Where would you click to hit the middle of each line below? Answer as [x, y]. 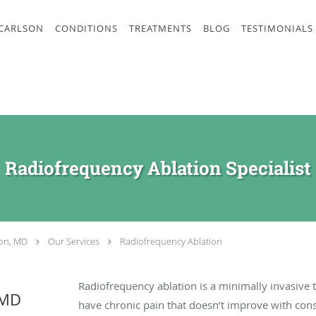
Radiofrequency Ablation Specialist [158, 168]
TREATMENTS [160, 28]
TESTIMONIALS [277, 28]
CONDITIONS [86, 28]
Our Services [74, 241]
